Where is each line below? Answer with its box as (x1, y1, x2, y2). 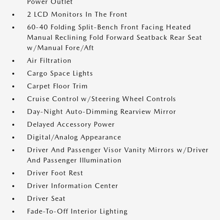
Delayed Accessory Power (27, 120, 115, 128)
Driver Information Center (27, 181, 118, 190)
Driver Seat (27, 194, 66, 202)
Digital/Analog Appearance (27, 133, 121, 141)
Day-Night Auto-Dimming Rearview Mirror (27, 107, 176, 115)
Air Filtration (27, 56, 72, 64)
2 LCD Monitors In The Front (27, 10, 128, 18)
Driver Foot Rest (27, 168, 83, 177)
